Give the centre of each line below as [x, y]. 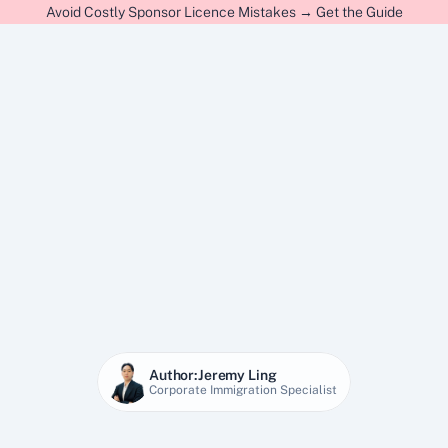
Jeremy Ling [237, 375]
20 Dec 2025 [224, 422]
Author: [174, 375]
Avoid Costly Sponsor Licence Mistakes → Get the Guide [224, 12]
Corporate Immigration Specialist [243, 390]
